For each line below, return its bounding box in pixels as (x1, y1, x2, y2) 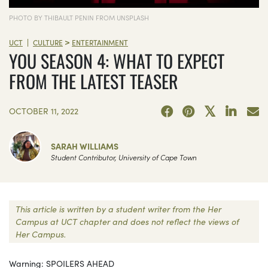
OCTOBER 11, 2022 (9, 104, 78, 117)
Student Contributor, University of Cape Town (51, 151, 197, 162)
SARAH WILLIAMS (51, 139, 118, 152)
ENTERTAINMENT (72, 36, 128, 47)
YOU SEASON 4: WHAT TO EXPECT (9, 47, 224, 75)
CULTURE (33, 36, 63, 47)
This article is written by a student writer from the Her (16, 202, 221, 215)
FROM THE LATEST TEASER (9, 68, 178, 95)
